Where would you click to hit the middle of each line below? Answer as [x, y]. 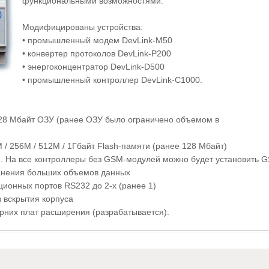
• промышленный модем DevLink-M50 [97, 40]
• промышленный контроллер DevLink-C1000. [112, 80]
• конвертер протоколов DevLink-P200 [97, 53]
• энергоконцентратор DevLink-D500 [93, 67]
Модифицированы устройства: [83, 27]
